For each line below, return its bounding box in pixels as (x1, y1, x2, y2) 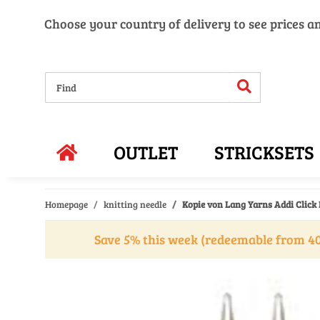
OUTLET (114, 139, 179, 164)
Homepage (45, 198, 88, 211)
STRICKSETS (214, 139, 315, 164)
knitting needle (104, 198, 166, 211)
